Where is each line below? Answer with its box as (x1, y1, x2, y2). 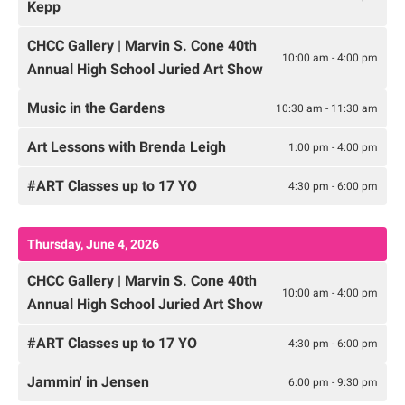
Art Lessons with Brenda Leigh (27, 138, 226, 156)
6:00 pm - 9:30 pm (288, 375, 378, 389)
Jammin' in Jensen (27, 373, 149, 391)
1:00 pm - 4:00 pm (288, 140, 378, 154)
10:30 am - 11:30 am (276, 101, 378, 115)
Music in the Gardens (27, 99, 165, 118)
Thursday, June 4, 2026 (27, 237, 159, 252)
